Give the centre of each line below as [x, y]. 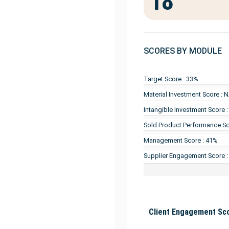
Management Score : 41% [180, 141]
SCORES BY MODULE [182, 51]
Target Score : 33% [171, 79]
